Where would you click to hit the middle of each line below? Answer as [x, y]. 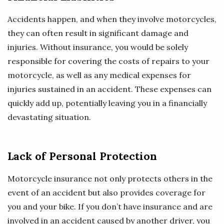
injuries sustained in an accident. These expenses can [109, 89]
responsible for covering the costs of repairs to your [108, 61]
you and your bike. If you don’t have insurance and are [110, 206]
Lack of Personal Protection [82, 156]
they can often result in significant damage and [98, 33]
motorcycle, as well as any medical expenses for [99, 75]
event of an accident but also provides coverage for [106, 192]
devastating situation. [49, 117]
